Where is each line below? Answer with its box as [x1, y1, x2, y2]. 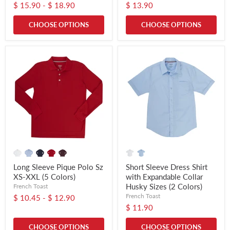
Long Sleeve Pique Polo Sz [13, 162, 103, 172]
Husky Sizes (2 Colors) [126, 182, 202, 191]
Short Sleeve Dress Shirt [126, 162, 207, 172]
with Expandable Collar [126, 172, 203, 182]
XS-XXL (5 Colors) [13, 172, 75, 182]
